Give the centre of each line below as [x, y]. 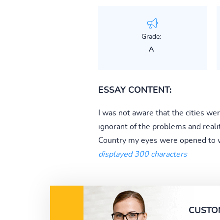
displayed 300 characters [142, 154]
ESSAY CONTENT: [135, 90]
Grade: [151, 37]
